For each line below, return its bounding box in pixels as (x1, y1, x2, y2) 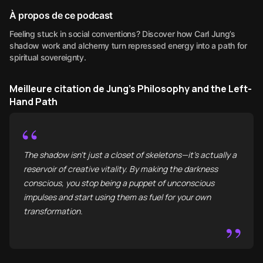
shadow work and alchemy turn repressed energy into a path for (9, 41, 247, 50)
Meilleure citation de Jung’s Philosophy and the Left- (9, 82, 252, 95)
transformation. (23, 205, 83, 217)
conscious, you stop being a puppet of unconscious (23, 177, 214, 188)
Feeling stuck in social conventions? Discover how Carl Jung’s (9, 29, 235, 39)
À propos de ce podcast (9, 9, 113, 21)
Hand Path (9, 95, 58, 108)
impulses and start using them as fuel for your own (23, 191, 211, 203)
